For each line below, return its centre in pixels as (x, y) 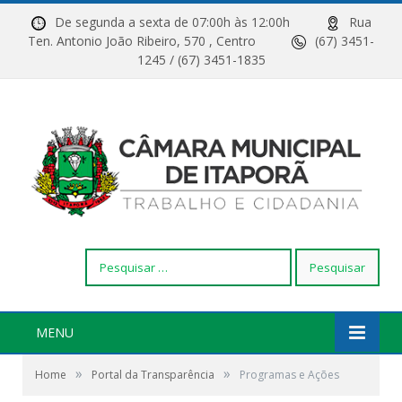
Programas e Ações (289, 374)
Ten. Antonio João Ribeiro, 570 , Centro (160, 41)
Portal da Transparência (153, 374)
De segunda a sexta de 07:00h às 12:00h (190, 22)
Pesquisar (113, 257)
